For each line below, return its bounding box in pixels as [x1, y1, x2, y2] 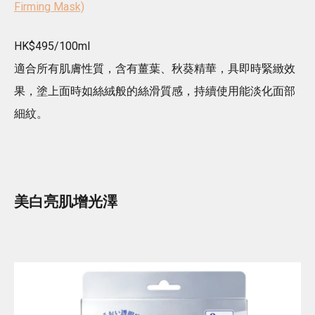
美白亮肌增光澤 [14, 193, 117, 210]
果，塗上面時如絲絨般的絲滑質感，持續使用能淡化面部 [14, 84, 295, 98]
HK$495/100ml [14, 39, 90, 53]
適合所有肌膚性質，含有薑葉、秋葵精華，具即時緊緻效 [14, 61, 295, 75]
